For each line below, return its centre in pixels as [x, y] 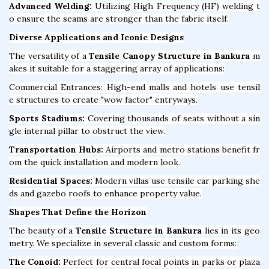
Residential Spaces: [51, 180]
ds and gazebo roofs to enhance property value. [105, 193]
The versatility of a [49, 56]
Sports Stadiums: [47, 118]
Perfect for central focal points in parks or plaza [161, 261]
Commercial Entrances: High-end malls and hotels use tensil [134, 87]
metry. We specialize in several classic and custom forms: [123, 243]
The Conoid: [35, 261]
